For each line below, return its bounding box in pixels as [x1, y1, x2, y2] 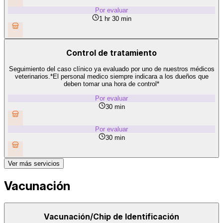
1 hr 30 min [99, 15, 131, 23]
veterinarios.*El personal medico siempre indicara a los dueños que [14, 73, 209, 81]
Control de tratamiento [66, 48, 157, 58]
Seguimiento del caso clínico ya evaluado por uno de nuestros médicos [8, 65, 215, 73]
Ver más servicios [8, 159, 60, 167]
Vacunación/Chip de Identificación [44, 212, 179, 222]
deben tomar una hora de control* [64, 80, 159, 88]
